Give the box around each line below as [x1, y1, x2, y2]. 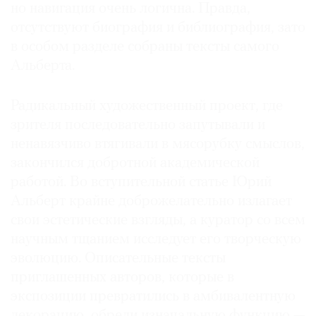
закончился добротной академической [11, 156, 260, 171]
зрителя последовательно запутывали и [11, 118, 265, 133]
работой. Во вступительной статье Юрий [11, 175, 272, 190]
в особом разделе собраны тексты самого [11, 39, 279, 55]
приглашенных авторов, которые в [11, 270, 234, 286]
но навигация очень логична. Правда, [11, 1, 250, 17]
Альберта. [11, 59, 75, 74]
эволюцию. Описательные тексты [11, 251, 226, 267]
